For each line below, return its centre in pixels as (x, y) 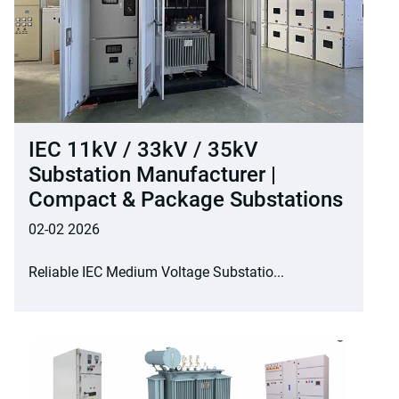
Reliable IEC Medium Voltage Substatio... (156, 273)
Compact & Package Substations (186, 200)
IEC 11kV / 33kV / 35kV (143, 150)
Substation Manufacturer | (152, 175)
